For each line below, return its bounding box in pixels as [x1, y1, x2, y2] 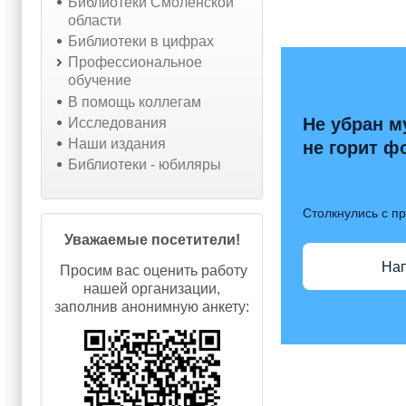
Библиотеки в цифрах [67, 34, 214, 50]
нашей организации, [83, 281, 221, 297]
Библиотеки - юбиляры [67, 157, 221, 173]
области [67, 12, 121, 28]
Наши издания [67, 135, 166, 151]
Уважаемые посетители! [63, 232, 240, 248]
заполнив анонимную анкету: [54, 299, 250, 315]
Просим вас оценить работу [56, 263, 248, 279]
